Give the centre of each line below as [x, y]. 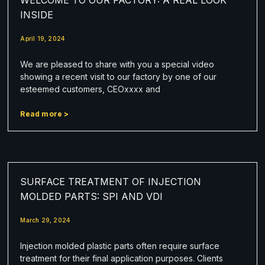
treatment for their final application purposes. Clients [122, 258]
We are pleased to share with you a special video [117, 64]
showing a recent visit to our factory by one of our [119, 76]
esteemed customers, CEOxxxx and [91, 89]
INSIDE [37, 14]
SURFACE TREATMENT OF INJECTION [111, 181]
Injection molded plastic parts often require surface [120, 245]
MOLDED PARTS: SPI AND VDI [92, 196]
